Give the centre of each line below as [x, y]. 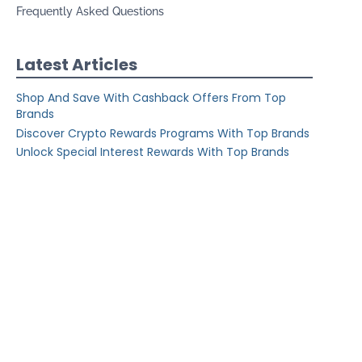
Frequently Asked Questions [90, 12]
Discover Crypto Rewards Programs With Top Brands [163, 133]
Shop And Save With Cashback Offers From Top [152, 98]
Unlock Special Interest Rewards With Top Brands [153, 152]
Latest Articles [77, 65]
